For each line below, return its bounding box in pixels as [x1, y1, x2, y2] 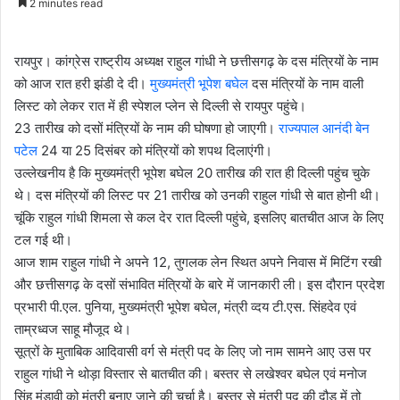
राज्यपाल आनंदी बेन [279, 120, 370, 137]
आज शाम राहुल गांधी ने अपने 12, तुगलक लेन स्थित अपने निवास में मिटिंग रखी [14, 254, 381, 271]
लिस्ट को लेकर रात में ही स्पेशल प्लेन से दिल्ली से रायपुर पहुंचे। [14, 97, 306, 114]
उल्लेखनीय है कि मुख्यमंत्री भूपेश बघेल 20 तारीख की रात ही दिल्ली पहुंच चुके [14, 164, 370, 181]
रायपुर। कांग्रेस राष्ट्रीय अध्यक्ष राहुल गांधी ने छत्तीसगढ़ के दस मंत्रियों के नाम [14, 53, 379, 70]
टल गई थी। [14, 231, 72, 248]
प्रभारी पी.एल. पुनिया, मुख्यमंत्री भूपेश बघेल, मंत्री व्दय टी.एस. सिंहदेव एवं [14, 298, 356, 315]
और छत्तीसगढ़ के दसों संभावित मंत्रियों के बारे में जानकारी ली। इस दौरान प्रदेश [14, 276, 385, 293]
